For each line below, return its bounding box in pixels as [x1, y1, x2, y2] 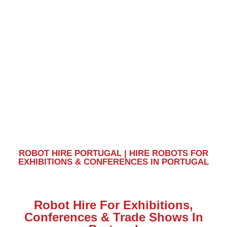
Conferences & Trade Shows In [24, 210, 203, 224]
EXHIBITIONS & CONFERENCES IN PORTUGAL [18, 157, 209, 167]
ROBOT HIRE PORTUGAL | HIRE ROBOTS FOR [19, 148, 208, 158]
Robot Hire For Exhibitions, [34, 198, 193, 212]
